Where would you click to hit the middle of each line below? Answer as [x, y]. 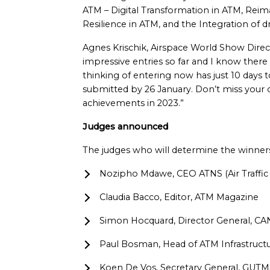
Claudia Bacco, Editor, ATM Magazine [179, 197]
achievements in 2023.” [133, 103]
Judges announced [125, 127]
